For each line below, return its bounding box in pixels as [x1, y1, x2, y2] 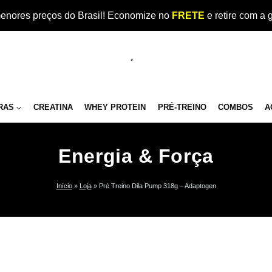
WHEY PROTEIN [84, 102, 146, 112]
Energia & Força [58, 144, 214, 167]
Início [56, 182, 72, 190]
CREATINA [33, 102, 73, 112]
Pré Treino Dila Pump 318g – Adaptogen [98, 182, 216, 190]
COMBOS [217, 102, 253, 112]
